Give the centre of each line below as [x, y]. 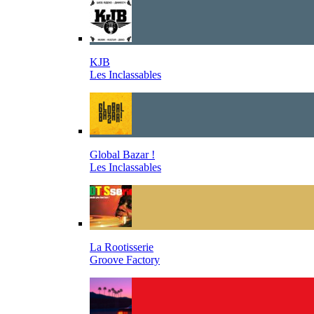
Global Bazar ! [122, 155]
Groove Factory [125, 260]
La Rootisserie [122, 247]
